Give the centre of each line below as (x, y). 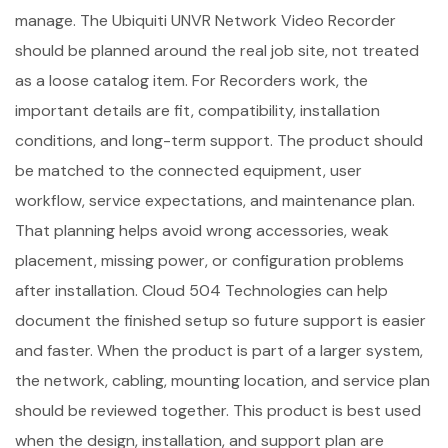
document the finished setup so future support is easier (220, 320)
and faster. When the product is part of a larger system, (219, 350)
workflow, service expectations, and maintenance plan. (215, 200)
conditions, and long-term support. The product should (219, 140)
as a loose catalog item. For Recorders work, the (191, 80)
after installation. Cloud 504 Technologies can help (201, 290)
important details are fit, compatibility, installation (197, 110)
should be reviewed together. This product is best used (218, 410)
